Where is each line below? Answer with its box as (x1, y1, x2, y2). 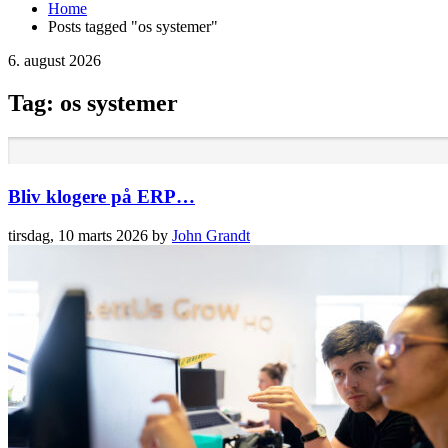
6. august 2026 (8, 51, 101, 69)
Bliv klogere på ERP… (8, 186, 195, 208)
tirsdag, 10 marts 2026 (8, 227, 148, 244)
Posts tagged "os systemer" (48, 17, 218, 35)
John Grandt (172, 227, 250, 244)
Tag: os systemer (8, 89, 178, 116)
